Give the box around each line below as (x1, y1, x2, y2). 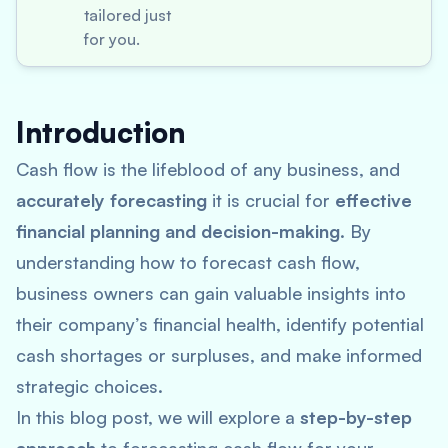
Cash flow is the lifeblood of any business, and (16, 158, 400, 180)
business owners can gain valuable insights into (16, 282, 406, 304)
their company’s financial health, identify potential (16, 313, 424, 335)
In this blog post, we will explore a (16, 406, 300, 428)
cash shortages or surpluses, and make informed (16, 344, 422, 366)
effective (335, 189, 412, 211)
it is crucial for (207, 189, 335, 211)
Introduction (16, 115, 185, 150)
